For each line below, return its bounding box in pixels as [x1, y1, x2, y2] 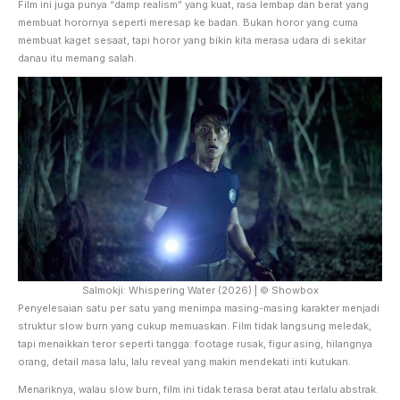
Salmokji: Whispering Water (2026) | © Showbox [81, 283, 319, 296]
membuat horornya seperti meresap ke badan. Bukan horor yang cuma [18, 15, 358, 29]
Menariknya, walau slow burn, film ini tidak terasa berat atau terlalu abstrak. [18, 382, 379, 396]
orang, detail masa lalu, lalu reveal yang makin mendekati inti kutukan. [18, 354, 351, 368]
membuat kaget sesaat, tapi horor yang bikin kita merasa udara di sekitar [18, 33, 366, 46]
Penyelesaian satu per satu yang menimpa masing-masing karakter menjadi [18, 301, 379, 314]
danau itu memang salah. [18, 51, 137, 64]
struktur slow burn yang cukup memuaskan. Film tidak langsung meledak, [18, 319, 371, 332]
